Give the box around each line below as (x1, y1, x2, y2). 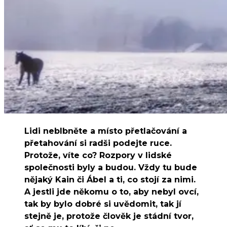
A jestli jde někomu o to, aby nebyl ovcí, (24, 187, 199, 197)
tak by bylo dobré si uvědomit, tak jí (24, 199, 181, 209)
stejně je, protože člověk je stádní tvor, (24, 211, 194, 221)
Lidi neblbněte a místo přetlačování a (24, 126, 187, 136)
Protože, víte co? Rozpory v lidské (24, 150, 172, 161)
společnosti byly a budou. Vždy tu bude (24, 163, 197, 173)
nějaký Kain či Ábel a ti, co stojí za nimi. (24, 175, 196, 185)
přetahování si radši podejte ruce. (24, 138, 172, 148)
